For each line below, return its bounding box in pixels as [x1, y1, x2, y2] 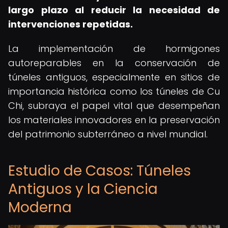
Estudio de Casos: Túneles [8, 161, 191, 181]
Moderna [8, 197, 72, 217]
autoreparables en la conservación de [8, 56, 220, 69]
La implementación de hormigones [8, 42, 220, 55]
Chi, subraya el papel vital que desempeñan [8, 99, 220, 112]
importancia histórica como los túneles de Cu [8, 85, 220, 98]
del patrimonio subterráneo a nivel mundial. [8, 128, 208, 140]
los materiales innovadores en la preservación [8, 113, 220, 126]
